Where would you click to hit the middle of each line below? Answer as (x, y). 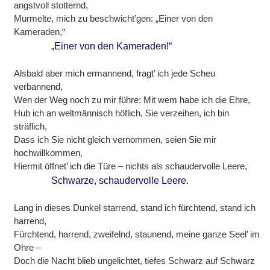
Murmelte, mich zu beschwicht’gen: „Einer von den (114, 18)
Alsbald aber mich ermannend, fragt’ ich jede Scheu (115, 73)
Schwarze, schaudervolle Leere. (120, 180)
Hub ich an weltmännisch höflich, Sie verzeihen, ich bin (122, 113)
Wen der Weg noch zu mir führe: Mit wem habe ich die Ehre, (132, 99)
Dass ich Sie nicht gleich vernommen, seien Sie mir (115, 139)
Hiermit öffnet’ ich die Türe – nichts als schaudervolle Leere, (131, 166)
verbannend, (39, 86)
